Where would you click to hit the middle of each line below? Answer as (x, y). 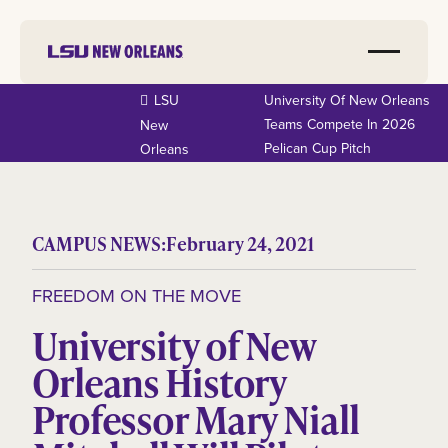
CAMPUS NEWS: (99, 243)
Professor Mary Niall (195, 419)
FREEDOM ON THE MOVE (136, 295)
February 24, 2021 (240, 243)
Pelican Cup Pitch (317, 148)
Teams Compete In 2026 (339, 124)
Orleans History (159, 382)
